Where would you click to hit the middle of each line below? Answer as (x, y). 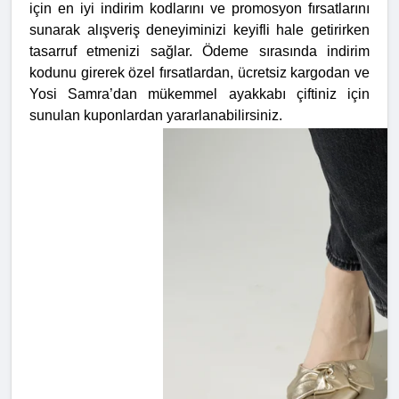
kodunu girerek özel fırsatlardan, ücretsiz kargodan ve (199, 73)
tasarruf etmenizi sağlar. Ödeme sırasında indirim (199, 52)
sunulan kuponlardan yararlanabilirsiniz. (156, 116)
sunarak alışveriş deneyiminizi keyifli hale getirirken (199, 30)
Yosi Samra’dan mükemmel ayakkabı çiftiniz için (199, 94)
